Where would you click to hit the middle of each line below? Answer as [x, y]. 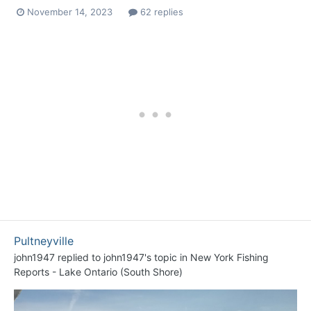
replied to [79, 258]
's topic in [167, 258]
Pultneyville [44, 241]
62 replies [160, 12]
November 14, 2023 [70, 12]
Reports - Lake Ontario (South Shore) [98, 272]
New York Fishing [229, 258]
